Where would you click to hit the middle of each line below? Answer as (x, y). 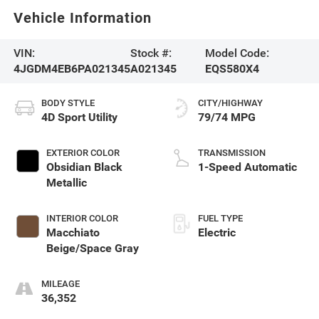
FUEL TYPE (220, 218)
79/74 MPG (227, 117)
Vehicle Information (82, 18)
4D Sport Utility (79, 117)
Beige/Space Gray (92, 248)
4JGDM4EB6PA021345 (72, 68)
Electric (217, 232)
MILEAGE (60, 283)
